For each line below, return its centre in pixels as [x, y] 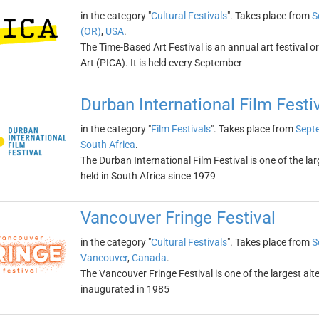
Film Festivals [181, 129]
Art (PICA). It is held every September [161, 63]
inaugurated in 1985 [125, 289]
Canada [149, 258]
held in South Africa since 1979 [148, 176]
